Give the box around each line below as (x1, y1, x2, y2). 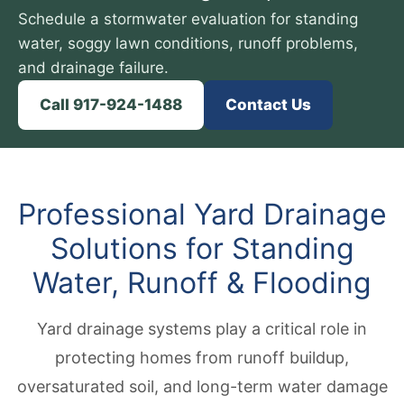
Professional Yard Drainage (17, 197, 387, 232)
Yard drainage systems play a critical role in (37, 319, 367, 338)
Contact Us (225, 96, 311, 114)
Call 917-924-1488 (40, 96, 182, 114)
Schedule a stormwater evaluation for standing (18, 10, 358, 28)
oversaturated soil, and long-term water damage (16, 377, 388, 396)
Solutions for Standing (50, 231, 354, 266)
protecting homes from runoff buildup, (55, 348, 349, 367)
